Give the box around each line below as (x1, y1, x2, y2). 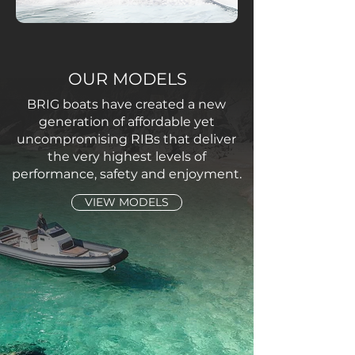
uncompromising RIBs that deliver (17, 132, 236, 147)
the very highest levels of (47, 149, 206, 164)
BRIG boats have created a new (27, 97, 226, 112)
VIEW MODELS (85, 195, 169, 209)
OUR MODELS (67, 69, 187, 89)
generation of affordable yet (38, 114, 215, 129)
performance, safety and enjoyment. (11, 166, 242, 181)
